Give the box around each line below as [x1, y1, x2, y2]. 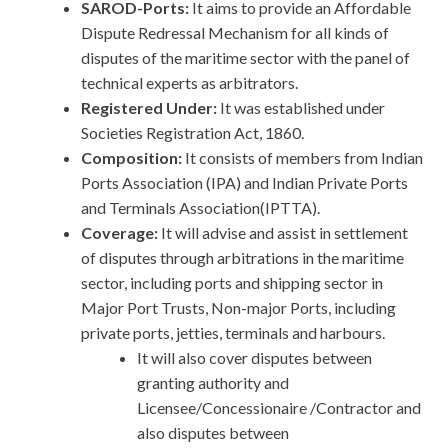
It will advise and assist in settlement [161, 223, 408, 243]
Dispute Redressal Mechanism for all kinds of [81, 23, 389, 43]
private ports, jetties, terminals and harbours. [81, 323, 385, 343]
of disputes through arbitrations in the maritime [81, 248, 404, 268]
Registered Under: [81, 98, 220, 118]
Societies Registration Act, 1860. [81, 123, 304, 143]
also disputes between [137, 423, 289, 443]
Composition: [81, 148, 185, 168]
